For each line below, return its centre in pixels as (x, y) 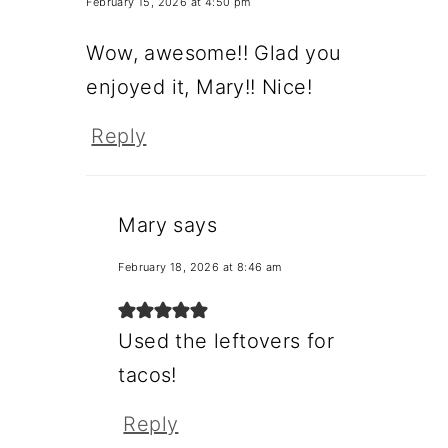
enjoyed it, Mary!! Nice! (199, 86)
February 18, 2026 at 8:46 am (200, 266)
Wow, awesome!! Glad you (214, 52)
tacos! (147, 374)
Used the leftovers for (226, 340)
